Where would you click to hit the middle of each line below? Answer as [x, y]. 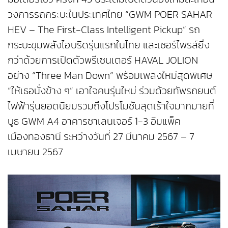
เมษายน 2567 [35, 151]
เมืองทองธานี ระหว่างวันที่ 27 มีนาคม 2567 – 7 [101, 136]
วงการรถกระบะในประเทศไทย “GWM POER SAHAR [110, 14]
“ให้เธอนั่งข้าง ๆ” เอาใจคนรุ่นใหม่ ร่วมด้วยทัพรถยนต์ [112, 90]
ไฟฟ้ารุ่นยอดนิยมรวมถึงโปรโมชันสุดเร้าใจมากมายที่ [111, 106]
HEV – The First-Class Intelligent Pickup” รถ [104, 29]
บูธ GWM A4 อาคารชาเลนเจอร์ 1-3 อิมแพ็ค [94, 121]
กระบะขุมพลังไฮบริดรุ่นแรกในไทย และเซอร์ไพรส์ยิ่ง [109, 45]
